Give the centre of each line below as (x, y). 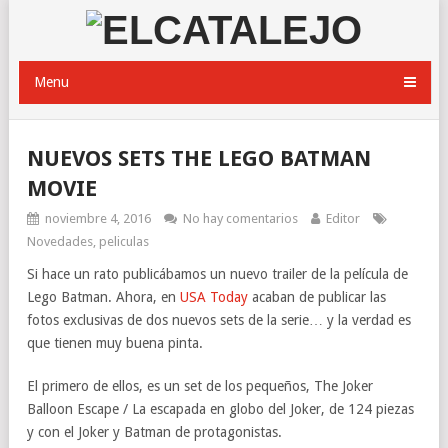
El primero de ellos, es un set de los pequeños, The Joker (200, 386)
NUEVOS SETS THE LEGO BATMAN (199, 158)
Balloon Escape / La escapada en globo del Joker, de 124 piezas (220, 409)
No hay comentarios (240, 218)
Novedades (60, 241)
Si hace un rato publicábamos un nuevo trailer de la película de (217, 274)
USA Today (214, 297)
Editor (343, 218)
